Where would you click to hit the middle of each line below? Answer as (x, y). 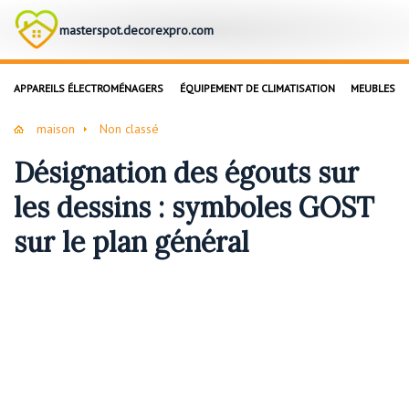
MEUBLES (373, 88)
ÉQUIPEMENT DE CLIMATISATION (257, 88)
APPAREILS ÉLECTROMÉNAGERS (89, 88)
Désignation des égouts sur (186, 173)
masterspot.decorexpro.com (136, 30)
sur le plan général (131, 242)
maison (56, 129)
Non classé (129, 129)
